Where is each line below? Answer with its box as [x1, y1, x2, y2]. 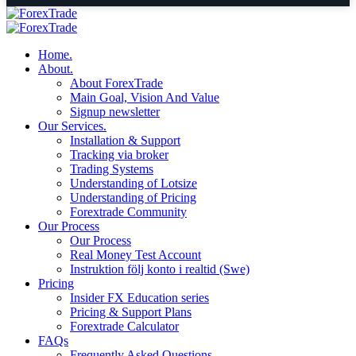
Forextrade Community [70, 205, 187, 219]
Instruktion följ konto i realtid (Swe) [70, 262, 250, 276]
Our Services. [38, 119, 106, 133]
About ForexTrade [70, 76, 163, 90]
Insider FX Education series [70, 291, 209, 304]
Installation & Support [70, 133, 180, 147]
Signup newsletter [70, 105, 160, 118]
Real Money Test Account [70, 248, 201, 261]
